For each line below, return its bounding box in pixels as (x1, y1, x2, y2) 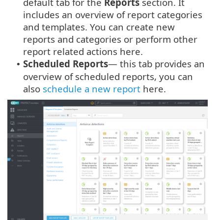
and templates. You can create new (23, 20, 175, 33)
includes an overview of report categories (23, 8, 202, 21)
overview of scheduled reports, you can (23, 70, 193, 82)
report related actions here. (23, 45, 143, 57)
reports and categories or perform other (23, 32, 197, 45)
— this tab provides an (108, 57, 205, 70)
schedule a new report (43, 82, 140, 95)
